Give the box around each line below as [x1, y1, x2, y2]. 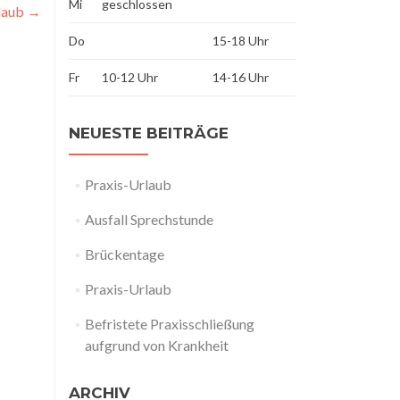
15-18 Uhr [212, 33, 269, 48]
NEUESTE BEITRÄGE [69, 124, 229, 142]
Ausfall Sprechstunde [84, 211, 213, 228]
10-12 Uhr [102, 70, 158, 85]
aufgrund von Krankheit [84, 337, 229, 354]
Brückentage [84, 246, 164, 262]
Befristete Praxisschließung [84, 315, 254, 332]
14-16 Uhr [212, 70, 269, 85]
